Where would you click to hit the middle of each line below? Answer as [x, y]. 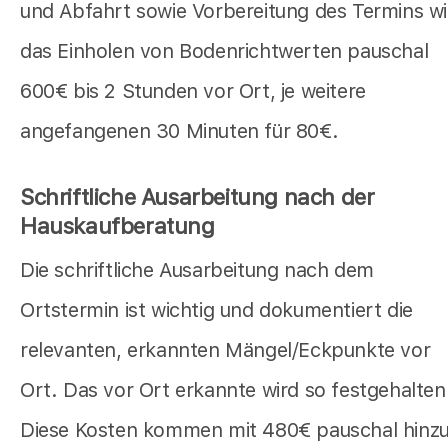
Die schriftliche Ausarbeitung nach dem [197, 270]
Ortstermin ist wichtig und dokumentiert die [216, 310]
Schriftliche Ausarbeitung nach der [197, 197]
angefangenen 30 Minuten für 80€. [179, 131]
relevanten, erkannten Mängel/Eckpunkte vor [225, 350]
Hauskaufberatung [117, 226]
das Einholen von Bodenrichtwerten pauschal [224, 51]
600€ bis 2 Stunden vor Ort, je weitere [193, 91]
